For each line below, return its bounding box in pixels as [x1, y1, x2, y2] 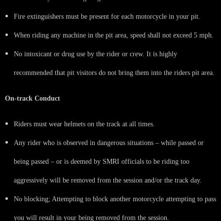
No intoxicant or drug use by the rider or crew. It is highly [14, 50, 177, 58]
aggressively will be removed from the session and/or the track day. [14, 176, 202, 184]
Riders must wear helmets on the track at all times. [14, 120, 155, 128]
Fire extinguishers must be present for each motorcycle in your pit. [14, 12, 200, 20]
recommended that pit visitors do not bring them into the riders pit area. [14, 69, 215, 76]
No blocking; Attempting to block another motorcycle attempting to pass [14, 195, 216, 203]
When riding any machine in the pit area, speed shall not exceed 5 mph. [14, 31, 214, 39]
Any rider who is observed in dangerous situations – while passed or [14, 139, 204, 147]
